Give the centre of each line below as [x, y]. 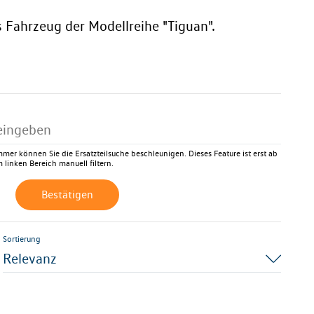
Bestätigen [67, 194]
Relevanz [30, 259]
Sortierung [22, 239]
